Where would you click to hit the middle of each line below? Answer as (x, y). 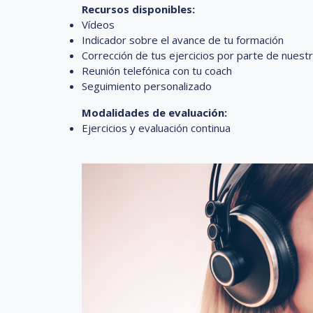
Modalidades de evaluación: (156, 112)
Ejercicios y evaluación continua (156, 128)
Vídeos (98, 24)
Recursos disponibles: (138, 9)
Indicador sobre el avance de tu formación (183, 39)
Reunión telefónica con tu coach (157, 70)
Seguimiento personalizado (147, 86)
